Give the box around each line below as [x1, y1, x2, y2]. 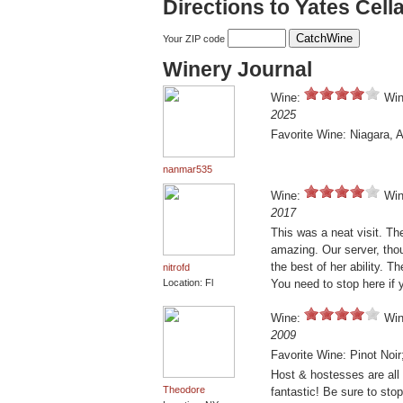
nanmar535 [163, 164, 212, 175]
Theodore [163, 384, 205, 396]
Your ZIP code [163, 33, 228, 45]
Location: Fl [163, 277, 213, 289]
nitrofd [163, 262, 190, 273]
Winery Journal [163, 58, 312, 82]
